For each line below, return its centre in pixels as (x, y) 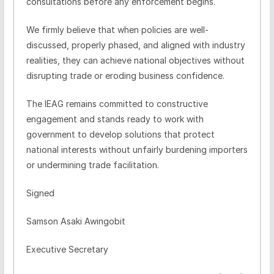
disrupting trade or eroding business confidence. (125, 75)
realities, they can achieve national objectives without (135, 60)
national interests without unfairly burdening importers (137, 149)
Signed (40, 193)
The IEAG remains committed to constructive (117, 103)
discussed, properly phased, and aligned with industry (135, 45)
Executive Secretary (67, 249)
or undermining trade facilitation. (92, 165)
